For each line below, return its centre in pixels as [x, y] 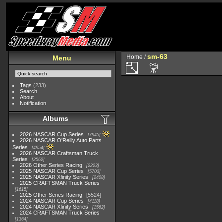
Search [29, 91]
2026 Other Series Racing [51, 165]
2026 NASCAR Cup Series [52, 134]
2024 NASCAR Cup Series [52, 201]
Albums [55, 118]
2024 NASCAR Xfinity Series [54, 207]
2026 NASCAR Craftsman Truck [59, 153]
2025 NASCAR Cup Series [52, 171]
